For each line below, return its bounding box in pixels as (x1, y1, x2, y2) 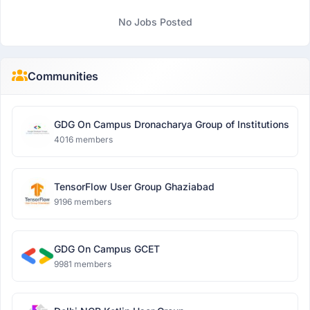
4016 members (54, 134, 113, 145)
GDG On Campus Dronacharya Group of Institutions (54, 118, 289, 130)
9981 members (54, 259, 111, 269)
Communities (27, 69, 98, 83)
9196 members (54, 197, 111, 207)
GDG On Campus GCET (54, 243, 160, 255)
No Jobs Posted (118, 16, 192, 28)
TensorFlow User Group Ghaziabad (54, 181, 215, 192)
